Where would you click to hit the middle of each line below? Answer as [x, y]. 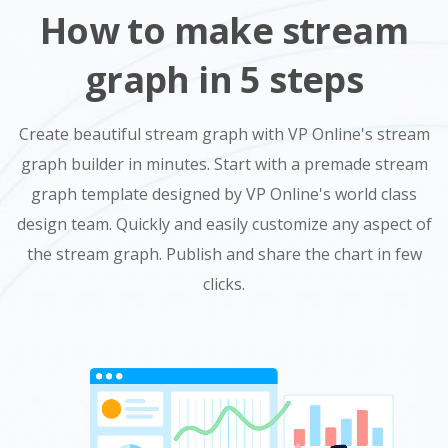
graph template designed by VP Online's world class [224, 194]
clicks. [224, 284]
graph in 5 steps [224, 80]
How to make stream [224, 31]
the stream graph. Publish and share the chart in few [224, 254]
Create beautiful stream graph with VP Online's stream [224, 134]
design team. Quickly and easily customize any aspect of [224, 224]
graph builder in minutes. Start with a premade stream [224, 164]
